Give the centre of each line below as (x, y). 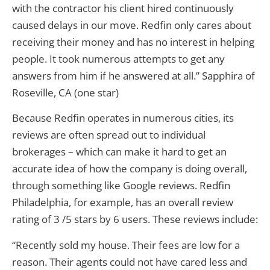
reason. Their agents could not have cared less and (130, 262)
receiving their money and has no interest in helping (133, 42)
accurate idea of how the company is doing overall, (130, 169)
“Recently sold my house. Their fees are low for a (126, 245)
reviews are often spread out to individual (109, 135)
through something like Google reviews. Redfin (121, 186)
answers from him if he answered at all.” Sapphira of (133, 76)
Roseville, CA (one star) (67, 93)
